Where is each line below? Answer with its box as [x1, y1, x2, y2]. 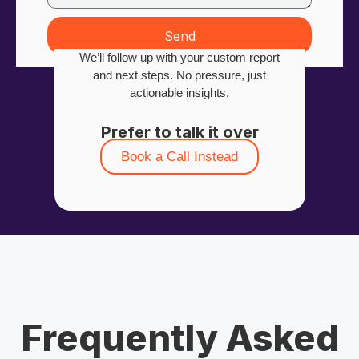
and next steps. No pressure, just [93, 68, 266, 83]
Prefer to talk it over [100, 122, 259, 142]
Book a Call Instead [121, 148, 238, 164]
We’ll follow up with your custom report [79, 50, 280, 65]
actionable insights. [130, 86, 229, 100]
